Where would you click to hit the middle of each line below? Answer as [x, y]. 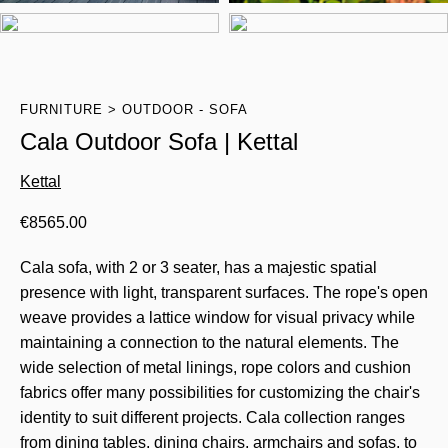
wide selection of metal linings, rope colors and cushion [215, 368]
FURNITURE [61, 110]
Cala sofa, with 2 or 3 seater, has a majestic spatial [198, 268]
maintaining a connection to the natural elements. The [209, 343]
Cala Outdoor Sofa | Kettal [159, 142]
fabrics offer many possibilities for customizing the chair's [220, 393]
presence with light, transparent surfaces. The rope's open [224, 293]
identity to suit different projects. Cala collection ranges [212, 418]
